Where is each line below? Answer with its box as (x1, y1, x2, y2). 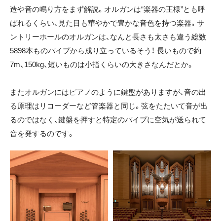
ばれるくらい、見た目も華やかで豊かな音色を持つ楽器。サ (10, 19, 204, 28)
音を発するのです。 (10, 129, 74, 138)
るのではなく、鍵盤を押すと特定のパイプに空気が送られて (10, 115, 206, 124)
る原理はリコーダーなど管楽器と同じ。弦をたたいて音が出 (10, 102, 208, 110)
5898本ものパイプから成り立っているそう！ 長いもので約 (10, 46, 201, 55)
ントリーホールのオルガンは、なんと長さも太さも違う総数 (10, 33, 206, 41)
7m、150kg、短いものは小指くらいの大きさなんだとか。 (10, 60, 194, 69)
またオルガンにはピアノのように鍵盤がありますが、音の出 (10, 88, 206, 97)
